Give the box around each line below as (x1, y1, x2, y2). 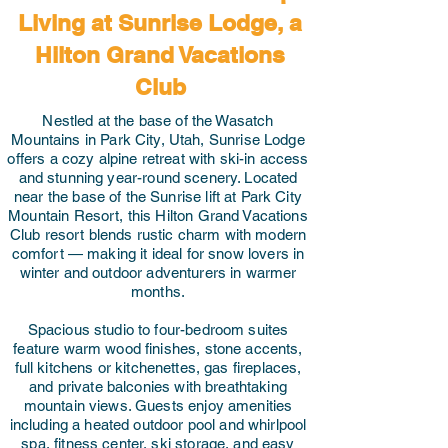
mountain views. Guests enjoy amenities (23, 397, 293, 414)
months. (130, 283, 186, 300)
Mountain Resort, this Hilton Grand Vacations (8, 207, 308, 224)
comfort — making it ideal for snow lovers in (11, 245, 305, 262)
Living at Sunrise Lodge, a (18, 9, 302, 36)
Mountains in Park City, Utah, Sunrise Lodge (11, 131, 305, 148)
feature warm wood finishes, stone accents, (13, 340, 303, 357)
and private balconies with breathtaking (29, 378, 287, 395)
